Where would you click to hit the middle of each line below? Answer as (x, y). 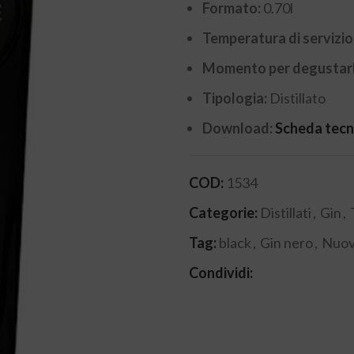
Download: (239, 128)
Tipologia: (236, 98)
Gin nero (286, 242)
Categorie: (223, 212)
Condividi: (221, 272)
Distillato (298, 98)
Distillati (286, 212)
